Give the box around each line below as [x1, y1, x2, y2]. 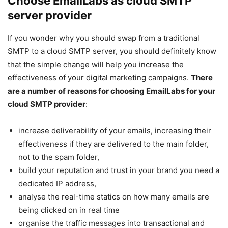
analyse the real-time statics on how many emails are [18, 192, 209, 202]
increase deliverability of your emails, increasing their [18, 126, 211, 136]
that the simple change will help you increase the [8, 60, 184, 70]
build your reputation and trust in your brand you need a [18, 165, 219, 176]
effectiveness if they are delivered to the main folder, [18, 139, 209, 149]
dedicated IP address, [18, 179, 96, 189]
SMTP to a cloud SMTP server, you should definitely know [8, 46, 216, 56]
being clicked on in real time [18, 205, 120, 215]
